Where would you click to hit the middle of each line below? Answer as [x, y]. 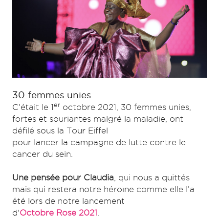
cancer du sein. [43, 154]
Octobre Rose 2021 [58, 213]
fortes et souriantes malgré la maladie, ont [98, 119]
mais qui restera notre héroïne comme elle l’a [103, 189]
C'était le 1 [33, 107]
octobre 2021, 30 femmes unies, [126, 107]
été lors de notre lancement [68, 201]
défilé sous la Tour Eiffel [60, 131]
